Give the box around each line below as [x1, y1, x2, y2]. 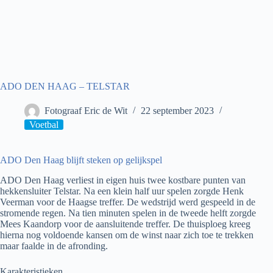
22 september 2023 [141, 105, 214, 116]
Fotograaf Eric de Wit [44, 105, 127, 116]
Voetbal [29, 119, 58, 130]
